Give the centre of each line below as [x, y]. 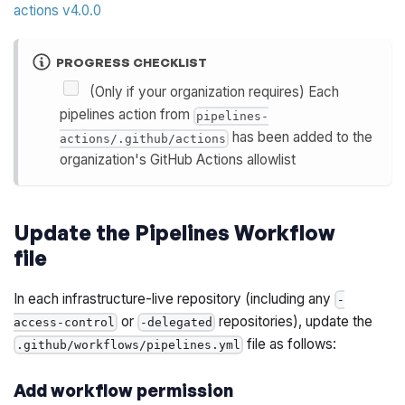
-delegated [177, 322]
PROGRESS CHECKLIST [131, 62]
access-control [65, 322]
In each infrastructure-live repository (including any [174, 298]
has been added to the [300, 137]
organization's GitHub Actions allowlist [177, 160]
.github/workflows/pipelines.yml [129, 344]
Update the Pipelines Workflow [175, 232]
